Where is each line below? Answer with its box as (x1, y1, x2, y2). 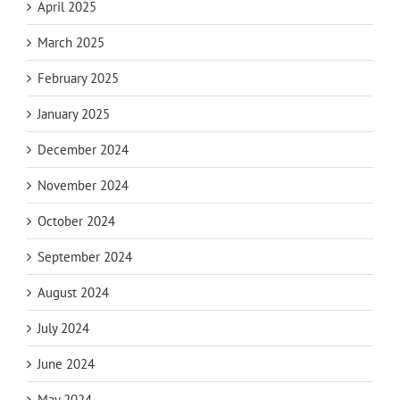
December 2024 (37, 141, 129, 159)
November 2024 (37, 177, 129, 195)
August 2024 (37, 284, 109, 302)
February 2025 (37, 70, 119, 87)
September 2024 (37, 248, 132, 266)
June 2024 (37, 355, 95, 373)
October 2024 (37, 212, 115, 230)
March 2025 (37, 34, 104, 52)
